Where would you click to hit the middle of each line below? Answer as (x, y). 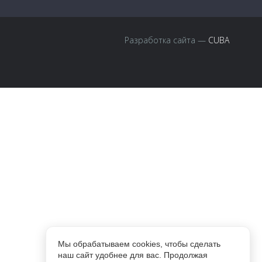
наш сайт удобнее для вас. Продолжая (133, 255)
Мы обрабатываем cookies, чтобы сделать (139, 244)
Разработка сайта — (166, 40)
